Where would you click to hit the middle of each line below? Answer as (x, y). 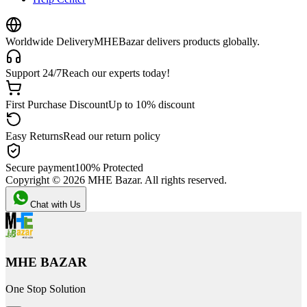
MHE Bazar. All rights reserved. (156, 180)
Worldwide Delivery (50, 42)
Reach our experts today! (116, 73)
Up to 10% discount (151, 105)
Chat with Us (56, 205)
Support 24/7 (34, 73)
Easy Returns (34, 136)
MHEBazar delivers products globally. (177, 42)
